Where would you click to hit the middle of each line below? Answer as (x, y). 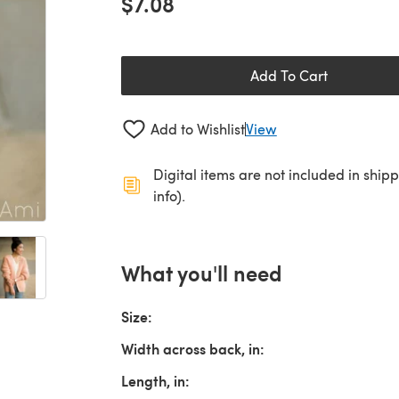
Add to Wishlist (197, 129)
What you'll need (202, 272)
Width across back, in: (193, 348)
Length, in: (155, 380)
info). (169, 195)
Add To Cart (289, 75)
